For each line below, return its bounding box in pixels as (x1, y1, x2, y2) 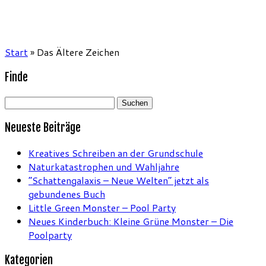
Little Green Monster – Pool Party (28, 200, 176, 214)
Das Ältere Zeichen (37, 45, 119, 59)
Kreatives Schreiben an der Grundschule (28, 145, 203, 160)
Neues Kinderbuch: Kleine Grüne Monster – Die (28, 214, 233, 228)
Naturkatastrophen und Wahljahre (28, 159, 179, 173)
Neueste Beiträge (5, 121, 81, 135)
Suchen (4, 94, 36, 109)
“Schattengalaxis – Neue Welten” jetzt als (28, 173, 209, 187)
